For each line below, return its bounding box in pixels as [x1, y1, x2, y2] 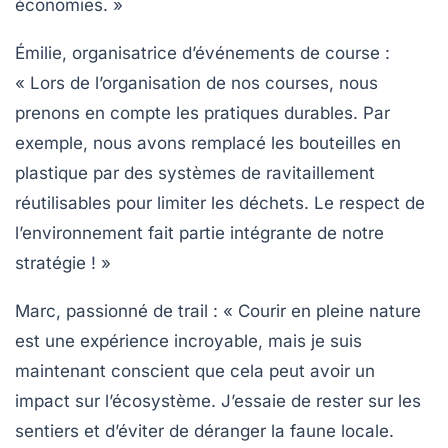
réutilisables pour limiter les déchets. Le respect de [15, 192, 425, 213]
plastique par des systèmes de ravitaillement [15, 162, 375, 183]
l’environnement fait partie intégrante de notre [15, 222, 384, 243]
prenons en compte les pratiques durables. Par [15, 102, 390, 123]
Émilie [15, 42, 62, 63]
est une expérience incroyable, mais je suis [15, 330, 362, 351]
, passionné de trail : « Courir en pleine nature [56, 300, 421, 321]
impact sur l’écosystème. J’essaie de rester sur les [15, 390, 421, 411]
